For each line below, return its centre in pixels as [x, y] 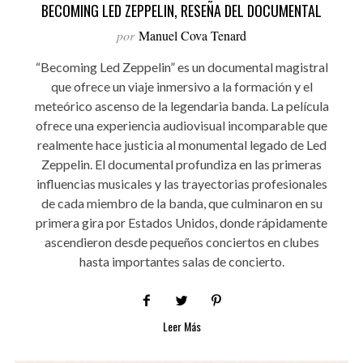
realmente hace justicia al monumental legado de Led [181, 144]
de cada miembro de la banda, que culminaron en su [181, 203]
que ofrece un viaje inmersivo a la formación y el [181, 86]
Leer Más [181, 326]
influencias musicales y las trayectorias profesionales [181, 183]
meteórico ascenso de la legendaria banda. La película [181, 105]
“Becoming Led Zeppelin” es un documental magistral [181, 66]
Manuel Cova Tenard [192, 35]
